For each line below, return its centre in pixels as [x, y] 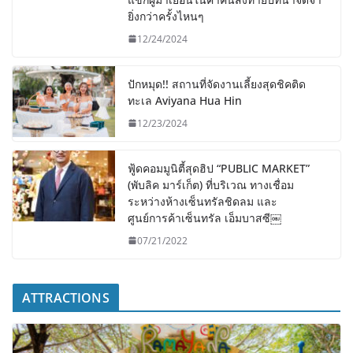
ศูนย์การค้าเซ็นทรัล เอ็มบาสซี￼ [204, 217]
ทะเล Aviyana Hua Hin [186, 100]
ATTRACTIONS [66, 297]
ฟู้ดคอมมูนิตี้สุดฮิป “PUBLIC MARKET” [219, 168]
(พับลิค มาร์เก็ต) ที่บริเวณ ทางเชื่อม [211, 184]
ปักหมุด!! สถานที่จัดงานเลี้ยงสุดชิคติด [217, 84]
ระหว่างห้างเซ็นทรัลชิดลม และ [203, 201]
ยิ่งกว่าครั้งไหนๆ [166, 16]
